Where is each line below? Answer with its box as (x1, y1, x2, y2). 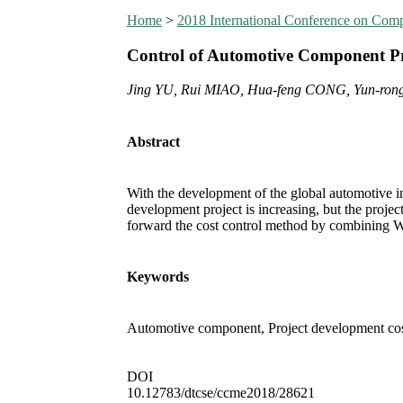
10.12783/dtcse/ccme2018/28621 (126, 385, 315, 401)
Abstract (126, 133, 180, 149)
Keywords (126, 269, 189, 285)
